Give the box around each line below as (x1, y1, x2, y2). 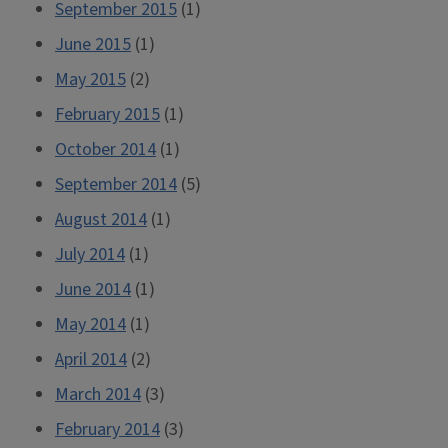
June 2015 (55, 32, 131, 57)
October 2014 (55, 137, 156, 162)
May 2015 (55, 67, 126, 92)
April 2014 (55, 347, 127, 372)
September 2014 (55, 172, 177, 197)
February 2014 (55, 417, 160, 442)
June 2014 (55, 277, 131, 302)
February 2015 (55, 102, 160, 127)
